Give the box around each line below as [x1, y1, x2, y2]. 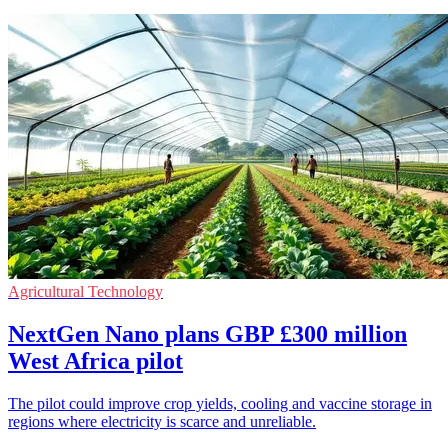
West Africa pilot [8, 347, 183, 374]
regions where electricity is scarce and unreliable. [8, 412, 316, 430]
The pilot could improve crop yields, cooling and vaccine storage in [8, 394, 432, 412]
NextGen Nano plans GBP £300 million [8, 320, 407, 347]
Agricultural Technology [8, 282, 163, 300]
